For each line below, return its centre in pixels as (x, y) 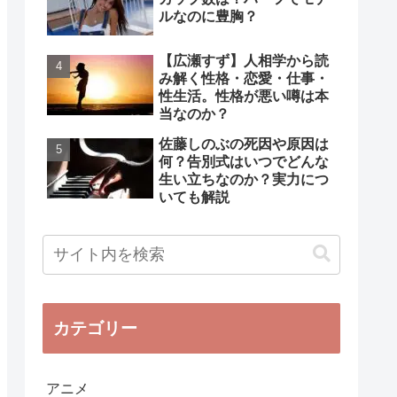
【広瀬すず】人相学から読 (244, 61)
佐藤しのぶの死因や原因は (244, 144)
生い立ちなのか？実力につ (244, 180)
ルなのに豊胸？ (208, 17)
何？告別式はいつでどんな (244, 162)
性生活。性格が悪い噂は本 (244, 97)
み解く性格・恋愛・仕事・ (244, 79)
